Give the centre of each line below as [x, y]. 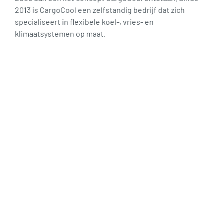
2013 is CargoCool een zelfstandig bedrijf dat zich [100, 10]
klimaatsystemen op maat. [60, 34]
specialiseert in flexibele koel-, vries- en [84, 22]
